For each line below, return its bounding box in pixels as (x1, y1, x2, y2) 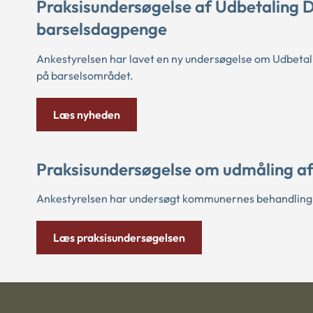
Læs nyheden (53, 107, 120, 122)
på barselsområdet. (36, 68, 133, 82)
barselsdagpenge (36, 18, 167, 40)
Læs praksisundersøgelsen (53, 231, 185, 245)
